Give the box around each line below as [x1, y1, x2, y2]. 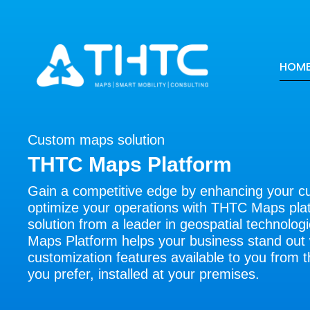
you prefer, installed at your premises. [28, 266, 260, 282]
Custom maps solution [28, 132, 165, 147]
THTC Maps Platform [28, 153, 232, 176]
